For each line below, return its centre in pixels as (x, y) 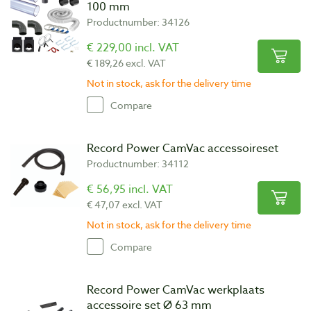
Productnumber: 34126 (138, 22)
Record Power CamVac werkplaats (176, 290)
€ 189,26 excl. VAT (126, 63)
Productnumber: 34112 (138, 163)
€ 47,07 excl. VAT (125, 204)
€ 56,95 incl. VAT (130, 190)
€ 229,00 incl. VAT (133, 48)
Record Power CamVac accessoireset (183, 149)
